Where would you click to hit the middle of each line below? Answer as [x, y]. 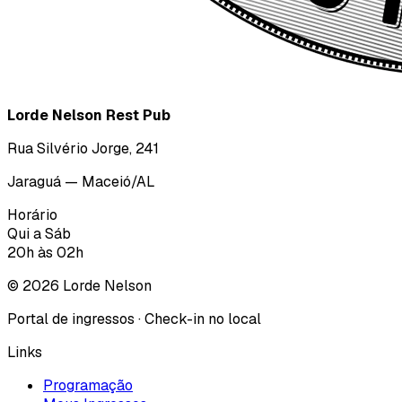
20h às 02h [45, 252]
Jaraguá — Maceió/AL [81, 181]
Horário [32, 214]
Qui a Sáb [39, 233]
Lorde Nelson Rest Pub [89, 115]
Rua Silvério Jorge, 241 [83, 148]
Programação [88, 385]
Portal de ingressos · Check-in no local [134, 319]
